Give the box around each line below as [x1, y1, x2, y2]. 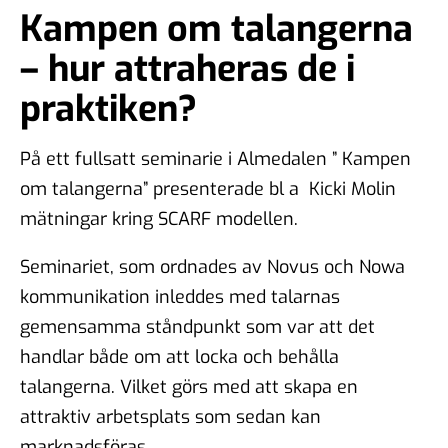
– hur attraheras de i [20, 44, 355, 93]
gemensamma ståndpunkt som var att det [20, 314, 375, 339]
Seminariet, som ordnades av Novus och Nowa [20, 254, 405, 279]
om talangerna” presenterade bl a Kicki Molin [20, 176, 396, 201]
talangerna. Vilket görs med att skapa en [20, 374, 358, 399]
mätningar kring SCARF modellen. [20, 206, 298, 231]
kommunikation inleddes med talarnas [20, 284, 340, 309]
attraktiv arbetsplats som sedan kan [20, 404, 321, 429]
